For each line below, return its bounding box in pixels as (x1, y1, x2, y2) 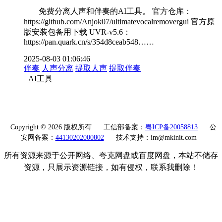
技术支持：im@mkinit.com (115, 134, 197, 142)
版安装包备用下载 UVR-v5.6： (24, 28, 131, 37)
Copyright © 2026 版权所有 (10, 123, 94, 131)
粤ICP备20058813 (145, 123, 198, 131)
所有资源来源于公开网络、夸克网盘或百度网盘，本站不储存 (4, 151, 218, 160)
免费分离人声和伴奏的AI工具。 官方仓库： (39, 7, 192, 16)
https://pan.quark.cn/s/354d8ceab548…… (24, 38, 154, 47)
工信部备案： (104, 123, 145, 131)
